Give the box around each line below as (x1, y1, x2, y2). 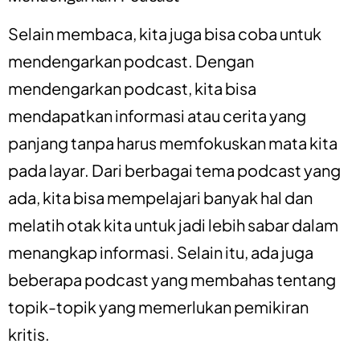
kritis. (8, 323, 50, 344)
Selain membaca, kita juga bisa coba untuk (8, 22, 321, 43)
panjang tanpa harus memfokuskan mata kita (8, 132, 337, 153)
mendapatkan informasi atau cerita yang (8, 104, 306, 125)
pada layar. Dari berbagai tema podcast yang (8, 159, 341, 180)
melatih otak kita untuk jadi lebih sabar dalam (8, 214, 338, 235)
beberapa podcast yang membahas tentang (8, 268, 336, 289)
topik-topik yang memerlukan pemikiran (8, 296, 309, 317)
